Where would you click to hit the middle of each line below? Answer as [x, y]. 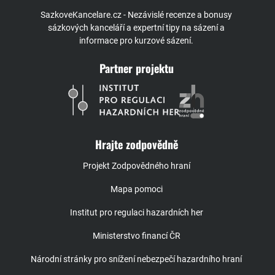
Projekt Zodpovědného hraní [136, 166]
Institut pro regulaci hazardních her [136, 213]
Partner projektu [136, 68]
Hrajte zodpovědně [136, 145]
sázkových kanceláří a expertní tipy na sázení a [136, 28]
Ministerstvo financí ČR [136, 236]
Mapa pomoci [136, 189]
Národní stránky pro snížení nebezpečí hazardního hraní [136, 259]
